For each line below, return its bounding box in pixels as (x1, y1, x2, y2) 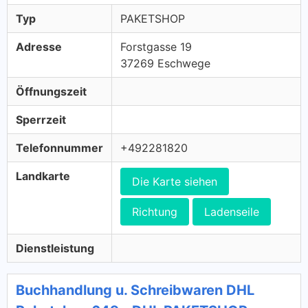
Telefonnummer (16, 141, 103, 155)
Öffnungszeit (16, 85, 87, 98)
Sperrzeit (16, 113, 66, 126)
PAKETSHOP (120, 12, 185, 25)
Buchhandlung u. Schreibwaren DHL (16, 282, 254, 298)
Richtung (132, 205, 177, 219)
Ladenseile (204, 205, 259, 219)
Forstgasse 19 (120, 40, 192, 54)
